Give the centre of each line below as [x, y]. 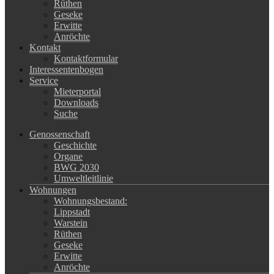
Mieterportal [77, 91]
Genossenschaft [60, 134]
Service [44, 80]
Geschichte [75, 145]
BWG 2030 [76, 167]
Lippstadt [72, 212]
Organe [68, 156]
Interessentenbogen [66, 69]
